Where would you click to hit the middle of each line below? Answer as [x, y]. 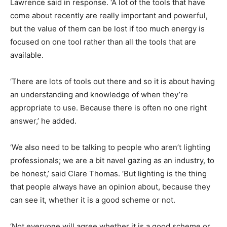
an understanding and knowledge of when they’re [99, 94]
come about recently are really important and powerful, [109, 15]
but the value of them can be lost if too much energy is [107, 28]
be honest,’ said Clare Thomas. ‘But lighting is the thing [108, 173]
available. [27, 55]
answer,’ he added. [43, 121]
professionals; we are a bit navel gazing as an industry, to [112, 160]
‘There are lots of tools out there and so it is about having [112, 81]
